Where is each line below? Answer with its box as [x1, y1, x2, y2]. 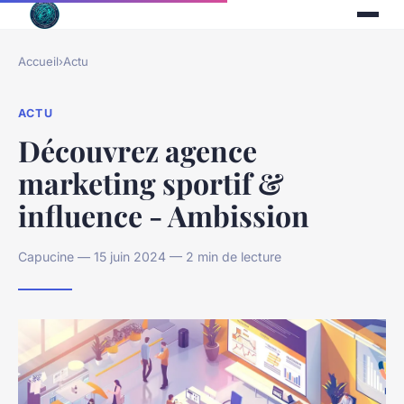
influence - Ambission [18, 195, 309, 234]
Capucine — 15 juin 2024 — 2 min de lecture [18, 248, 281, 264]
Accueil [18, 54, 59, 69]
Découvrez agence [18, 130, 257, 170]
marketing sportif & [18, 162, 284, 202]
